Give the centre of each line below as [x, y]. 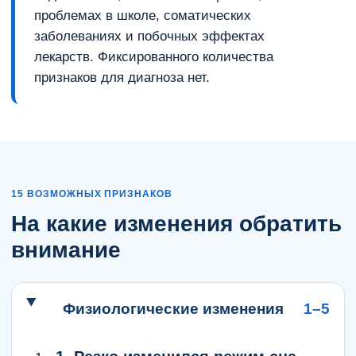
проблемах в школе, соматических [143, 15]
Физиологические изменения [173, 309]
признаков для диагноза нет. [122, 77]
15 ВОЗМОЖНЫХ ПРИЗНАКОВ [92, 194]
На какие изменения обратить [176, 224]
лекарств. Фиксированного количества [154, 57]
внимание [66, 250]
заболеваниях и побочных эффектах [149, 36]
